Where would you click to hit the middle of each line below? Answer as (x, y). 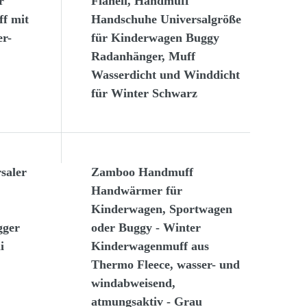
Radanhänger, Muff (144, 57)
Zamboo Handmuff (143, 172)
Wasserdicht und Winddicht (166, 75)
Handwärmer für (137, 191)
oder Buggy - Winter (146, 228)
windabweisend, (134, 283)
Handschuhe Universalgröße (167, 20)
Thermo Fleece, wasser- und (166, 265)
